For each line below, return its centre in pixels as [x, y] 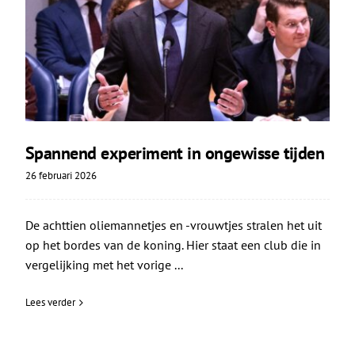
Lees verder [50, 303]
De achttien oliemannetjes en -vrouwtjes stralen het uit [173, 225]
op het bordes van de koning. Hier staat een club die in [173, 245]
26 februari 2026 [61, 176]
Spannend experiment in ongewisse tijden [175, 153]
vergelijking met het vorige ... [104, 265]
